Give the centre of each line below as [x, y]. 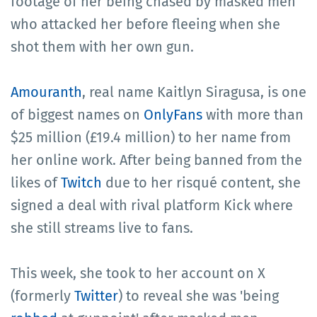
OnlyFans [173, 114]
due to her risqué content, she [201, 182]
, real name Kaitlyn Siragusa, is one [194, 92]
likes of [36, 182]
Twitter [96, 295]
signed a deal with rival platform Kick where [152, 205]
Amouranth [46, 92]
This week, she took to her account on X [138, 273]
